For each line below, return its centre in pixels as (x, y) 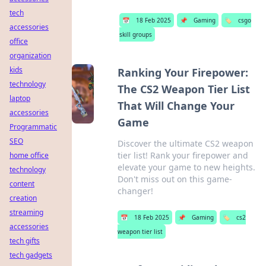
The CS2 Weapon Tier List (184, 89)
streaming (26, 212)
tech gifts (25, 241)
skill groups (136, 34)
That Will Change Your (176, 106)
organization (30, 56)
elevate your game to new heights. (187, 167)
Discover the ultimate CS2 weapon (186, 143)
